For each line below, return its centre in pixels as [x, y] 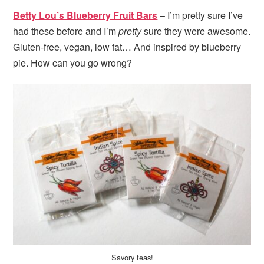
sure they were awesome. [196, 31]
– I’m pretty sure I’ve [200, 15]
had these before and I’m [66, 31]
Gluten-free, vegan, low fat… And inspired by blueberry [127, 47]
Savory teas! [132, 257]
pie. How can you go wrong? [73, 63]
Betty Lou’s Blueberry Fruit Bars [85, 15]
